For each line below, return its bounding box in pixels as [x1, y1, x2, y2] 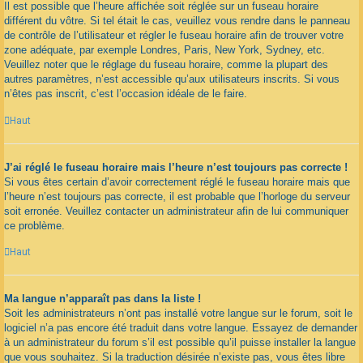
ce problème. [4, 219, 65, 232]
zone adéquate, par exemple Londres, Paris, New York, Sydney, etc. [4, 44, 325, 57]
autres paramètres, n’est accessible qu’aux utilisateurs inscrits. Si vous [4, 73, 340, 86]
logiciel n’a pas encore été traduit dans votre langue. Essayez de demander [4, 322, 357, 335]
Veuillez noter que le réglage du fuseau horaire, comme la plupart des [4, 58, 328, 71]
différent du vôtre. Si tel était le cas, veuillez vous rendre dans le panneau [4, 15, 350, 28]
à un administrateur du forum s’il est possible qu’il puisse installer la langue [4, 336, 356, 349]
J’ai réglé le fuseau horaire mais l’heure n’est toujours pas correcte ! [4, 160, 348, 173]
